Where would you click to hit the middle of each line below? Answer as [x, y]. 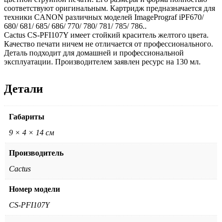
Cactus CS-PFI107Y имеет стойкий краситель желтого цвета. [106, 35]
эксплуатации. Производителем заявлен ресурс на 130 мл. [102, 61]
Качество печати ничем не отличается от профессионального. [109, 44]
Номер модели [34, 189]
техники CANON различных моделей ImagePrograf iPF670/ [104, 17]
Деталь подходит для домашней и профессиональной [94, 53]
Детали [24, 88]
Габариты [27, 116]
